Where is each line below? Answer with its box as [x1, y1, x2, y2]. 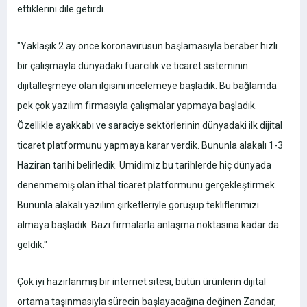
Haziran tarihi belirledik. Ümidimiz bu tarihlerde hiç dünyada [17, 160, 271, 171]
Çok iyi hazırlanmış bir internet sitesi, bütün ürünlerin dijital [17, 276, 266, 288]
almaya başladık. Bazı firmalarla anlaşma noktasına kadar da [17, 219, 279, 231]
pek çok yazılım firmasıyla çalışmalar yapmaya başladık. [17, 100, 257, 112]
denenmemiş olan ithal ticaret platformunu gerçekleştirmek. [17, 180, 277, 191]
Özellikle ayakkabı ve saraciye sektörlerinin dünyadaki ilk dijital [17, 120, 282, 132]
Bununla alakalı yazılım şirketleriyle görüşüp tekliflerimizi [17, 199, 259, 211]
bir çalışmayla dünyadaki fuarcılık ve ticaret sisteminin [17, 60, 248, 72]
